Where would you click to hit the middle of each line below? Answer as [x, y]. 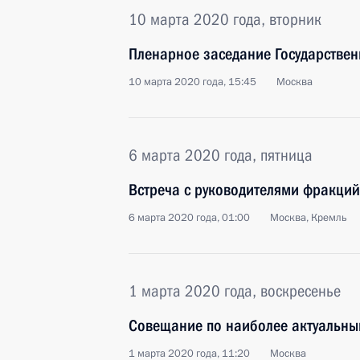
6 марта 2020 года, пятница [221, 155]
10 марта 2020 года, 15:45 [192, 82]
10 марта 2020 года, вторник [225, 19]
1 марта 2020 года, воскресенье [235, 291]
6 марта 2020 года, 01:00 [189, 218]
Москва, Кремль [309, 218]
